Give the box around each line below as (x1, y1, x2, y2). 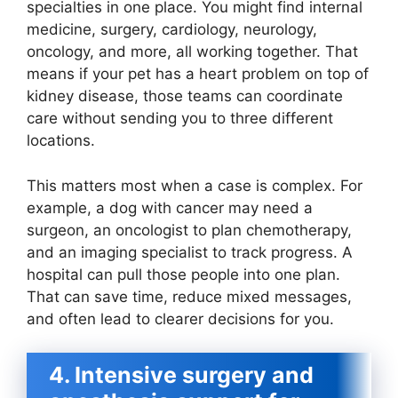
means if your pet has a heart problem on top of (27, 65, 369, 84)
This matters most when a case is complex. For (27, 176, 362, 195)
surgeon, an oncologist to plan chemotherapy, (27, 220, 352, 239)
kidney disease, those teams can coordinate (27, 87, 343, 106)
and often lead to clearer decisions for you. (27, 309, 334, 328)
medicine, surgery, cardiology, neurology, (27, 20, 317, 39)
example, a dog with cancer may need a (27, 198, 313, 217)
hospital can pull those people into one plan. (27, 265, 340, 283)
